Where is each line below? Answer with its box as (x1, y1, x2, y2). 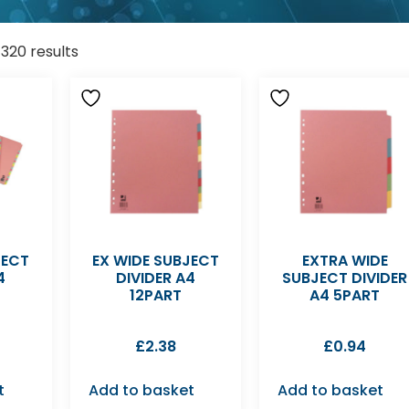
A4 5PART (309, 285, 381, 307)
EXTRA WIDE (301, 250, 388, 272)
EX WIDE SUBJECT (91, 250, 219, 272)
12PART (129, 285, 182, 307)
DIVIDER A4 (115, 267, 195, 289)
